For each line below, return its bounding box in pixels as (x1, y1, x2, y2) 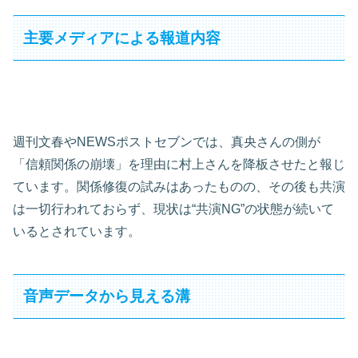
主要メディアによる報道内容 (23, 29, 221, 46)
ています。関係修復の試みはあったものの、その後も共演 (13, 180, 345, 194)
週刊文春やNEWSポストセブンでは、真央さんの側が (13, 135, 320, 149)
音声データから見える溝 (23, 288, 191, 305)
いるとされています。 (13, 225, 141, 239)
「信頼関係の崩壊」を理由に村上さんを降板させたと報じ (13, 157, 345, 172)
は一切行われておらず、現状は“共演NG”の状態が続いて (13, 202, 334, 217)
